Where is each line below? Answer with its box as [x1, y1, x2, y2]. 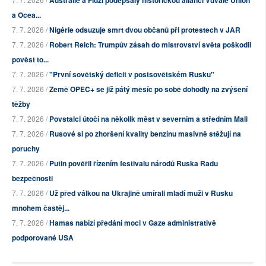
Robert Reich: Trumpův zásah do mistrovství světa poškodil [49, 39, 251, 50]
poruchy [12, 143, 40, 154]
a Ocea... [12, 9, 41, 21]
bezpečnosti [12, 173, 53, 184]
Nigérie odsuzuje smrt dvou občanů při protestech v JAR [49, 24, 240, 36]
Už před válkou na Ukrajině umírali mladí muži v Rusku [49, 188, 233, 199]
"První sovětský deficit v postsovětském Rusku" [49, 69, 214, 80]
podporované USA [12, 232, 74, 243]
